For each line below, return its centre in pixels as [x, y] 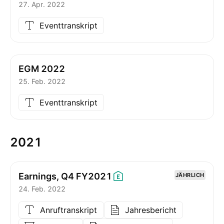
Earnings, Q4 [46, 176]
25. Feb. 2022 [42, 81]
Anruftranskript [68, 210]
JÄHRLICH [190, 175]
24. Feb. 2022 [42, 189]
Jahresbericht [150, 210]
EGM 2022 [42, 69]
